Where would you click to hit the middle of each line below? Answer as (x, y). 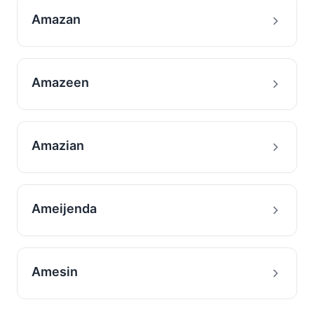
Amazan (56, 19)
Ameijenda (64, 209)
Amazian (58, 145)
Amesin (55, 272)
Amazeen (60, 82)
